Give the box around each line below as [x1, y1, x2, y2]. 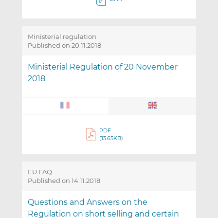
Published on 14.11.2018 [27, 177, 100, 185]
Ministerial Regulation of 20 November [27, 62, 178, 72]
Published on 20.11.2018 [27, 41, 101, 50]
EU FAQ [27, 168, 52, 176]
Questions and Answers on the [27, 198, 147, 207]
